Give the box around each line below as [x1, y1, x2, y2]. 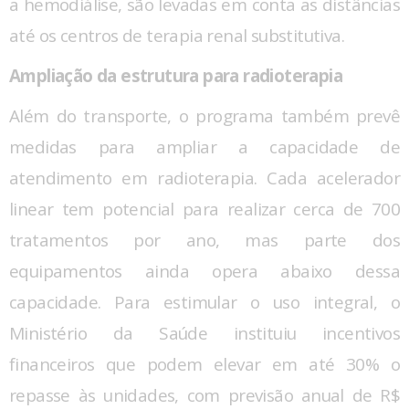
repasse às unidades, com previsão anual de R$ [9, 383, 400, 407]
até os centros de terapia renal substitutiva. [9, 23, 344, 47]
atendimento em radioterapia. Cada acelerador [9, 165, 400, 190]
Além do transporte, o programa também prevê [9, 103, 400, 128]
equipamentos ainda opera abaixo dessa [9, 258, 400, 283]
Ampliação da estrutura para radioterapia [9, 63, 342, 88]
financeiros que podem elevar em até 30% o [9, 351, 400, 376]
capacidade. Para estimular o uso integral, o [9, 289, 400, 314]
